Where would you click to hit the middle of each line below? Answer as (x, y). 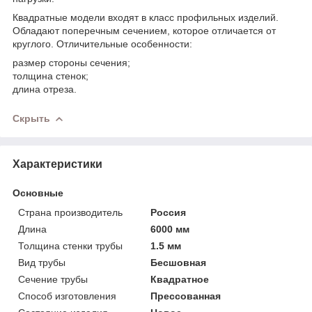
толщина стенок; (50, 76)
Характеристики (57, 164)
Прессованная (186, 296)
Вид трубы (42, 262)
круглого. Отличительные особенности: (102, 44)
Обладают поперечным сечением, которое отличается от (144, 30)
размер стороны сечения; (71, 62)
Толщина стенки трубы (70, 245)
